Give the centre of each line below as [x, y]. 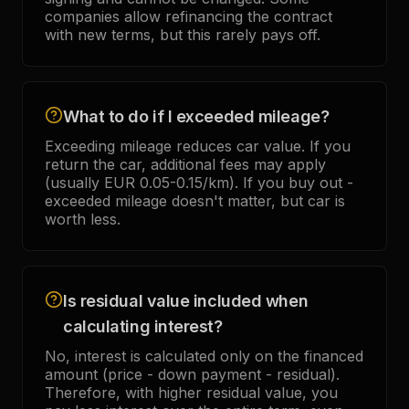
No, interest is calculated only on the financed [204, 356]
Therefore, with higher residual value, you [191, 393]
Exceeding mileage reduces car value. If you [198, 146]
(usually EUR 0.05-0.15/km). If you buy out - [199, 183]
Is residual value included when [186, 301]
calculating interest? [143, 326]
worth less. [83, 219]
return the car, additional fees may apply [185, 164]
